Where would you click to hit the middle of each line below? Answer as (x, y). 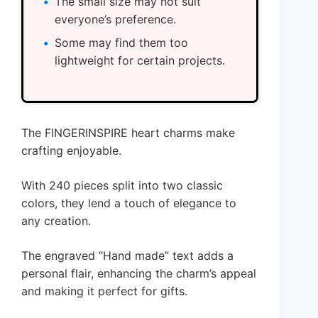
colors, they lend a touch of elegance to (129, 203)
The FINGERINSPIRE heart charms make (128, 132)
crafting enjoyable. (71, 150)
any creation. (56, 220)
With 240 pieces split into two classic (122, 185)
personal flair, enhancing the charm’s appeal (139, 273)
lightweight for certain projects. (140, 60)
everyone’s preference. (115, 19)
